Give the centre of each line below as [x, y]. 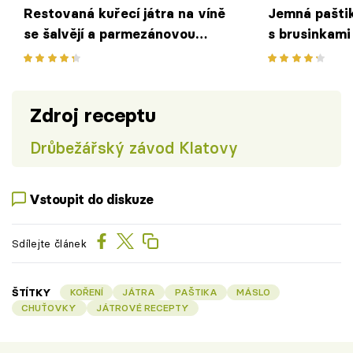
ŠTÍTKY [32, 292]
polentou [52, 54]
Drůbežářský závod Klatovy [134, 147]
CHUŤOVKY [49, 307]
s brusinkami [309, 33]
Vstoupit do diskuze [92, 199]
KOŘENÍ [86, 292]
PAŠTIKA [196, 292]
